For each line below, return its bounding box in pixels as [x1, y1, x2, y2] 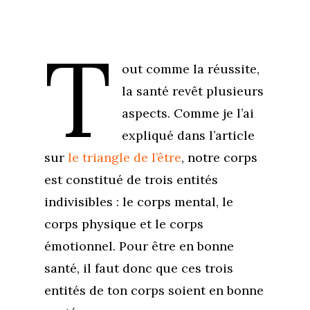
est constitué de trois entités [44, 172, 218, 188]
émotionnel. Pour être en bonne [44, 238, 234, 254]
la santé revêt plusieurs [122, 83, 264, 99]
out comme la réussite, [122, 61, 260, 77]
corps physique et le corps [44, 216, 203, 232]
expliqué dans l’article [122, 127, 255, 143]
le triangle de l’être [68, 149, 181, 165]
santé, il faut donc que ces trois [44, 260, 233, 276]
